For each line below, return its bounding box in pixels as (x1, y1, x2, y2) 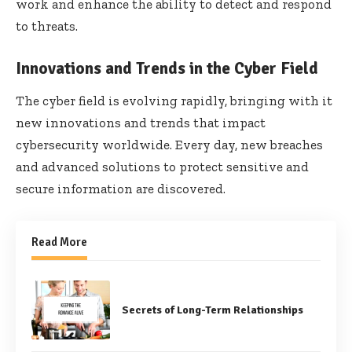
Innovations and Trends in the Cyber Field (16, 58, 318, 79)
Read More (31, 234, 87, 249)
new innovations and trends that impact (16, 114, 266, 130)
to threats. (16, 18, 78, 35)
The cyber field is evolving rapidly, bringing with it (16, 92, 332, 108)
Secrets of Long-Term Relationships (122, 302, 303, 317)
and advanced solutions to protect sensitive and (16, 158, 309, 174)
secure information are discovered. (16, 180, 225, 196)
